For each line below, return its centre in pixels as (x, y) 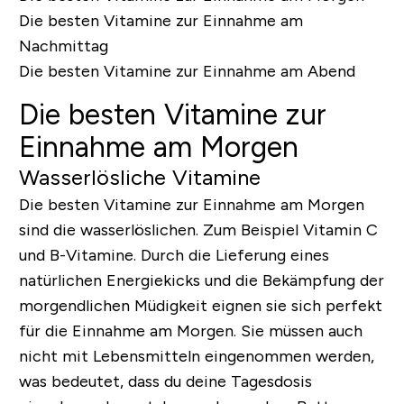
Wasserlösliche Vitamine (139, 177)
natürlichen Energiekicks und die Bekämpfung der (201, 280)
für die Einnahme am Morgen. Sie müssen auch (190, 331)
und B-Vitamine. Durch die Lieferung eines (174, 255)
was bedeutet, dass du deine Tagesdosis (165, 381)
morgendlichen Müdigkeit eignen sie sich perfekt (200, 305)
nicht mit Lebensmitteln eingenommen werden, (196, 356)
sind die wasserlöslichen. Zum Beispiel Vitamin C (198, 230)
